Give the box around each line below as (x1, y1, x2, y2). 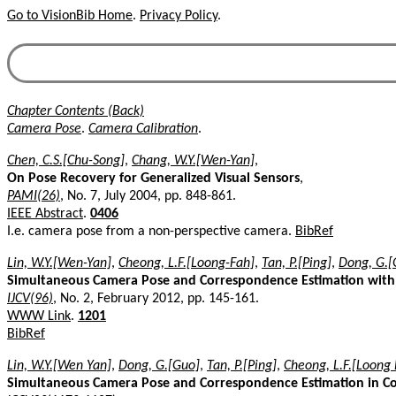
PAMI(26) (7, 188, 60, 203)
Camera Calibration (88, 121, 198, 136)
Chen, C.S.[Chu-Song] (7, 153, 125, 168)
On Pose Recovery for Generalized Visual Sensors (7, 171, 300, 186)
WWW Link (7, 308, 71, 324)
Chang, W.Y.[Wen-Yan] (132, 153, 255, 168)
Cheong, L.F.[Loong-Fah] (118, 255, 255, 270)
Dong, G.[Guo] (118, 358, 200, 373)
